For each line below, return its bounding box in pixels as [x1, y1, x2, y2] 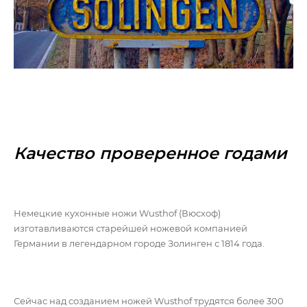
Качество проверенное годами [14, 143, 287, 164]
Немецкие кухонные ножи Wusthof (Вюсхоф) [14, 208, 221, 219]
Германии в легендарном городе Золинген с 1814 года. [14, 238, 265, 249]
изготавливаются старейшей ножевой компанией [14, 223, 247, 234]
